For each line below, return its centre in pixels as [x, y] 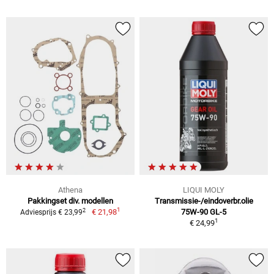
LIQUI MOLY [204, 190]
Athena [70, 190]
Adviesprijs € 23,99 [52, 213]
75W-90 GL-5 [204, 212]
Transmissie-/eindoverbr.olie [204, 201]
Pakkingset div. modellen [70, 201]
